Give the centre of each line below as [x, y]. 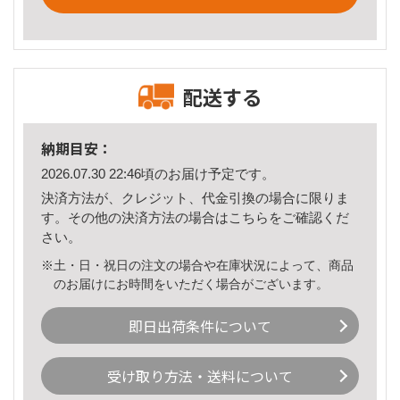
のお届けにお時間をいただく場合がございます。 [192, 283]
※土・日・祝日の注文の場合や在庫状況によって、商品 [197, 265]
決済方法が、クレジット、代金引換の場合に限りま [195, 197]
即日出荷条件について [200, 325]
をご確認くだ [309, 217]
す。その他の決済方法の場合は [135, 217]
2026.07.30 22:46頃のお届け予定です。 [158, 174]
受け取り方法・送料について [200, 376]
